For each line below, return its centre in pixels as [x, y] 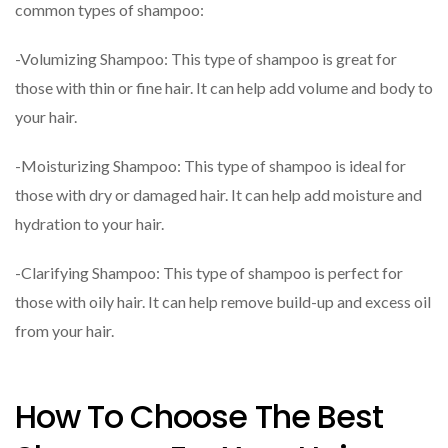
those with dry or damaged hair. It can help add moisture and [218, 194]
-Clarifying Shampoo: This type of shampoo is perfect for [209, 272]
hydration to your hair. [89, 223]
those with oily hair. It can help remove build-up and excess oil [223, 301]
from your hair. [64, 330]
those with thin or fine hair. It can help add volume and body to [224, 87]
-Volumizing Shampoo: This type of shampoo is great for [206, 58]
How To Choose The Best [199, 417]
